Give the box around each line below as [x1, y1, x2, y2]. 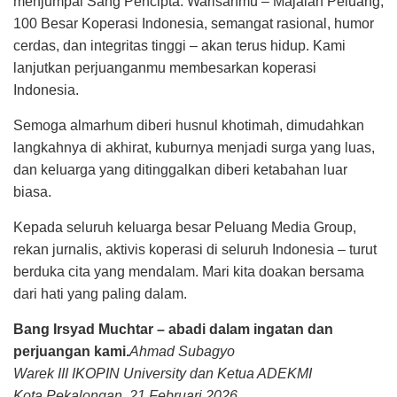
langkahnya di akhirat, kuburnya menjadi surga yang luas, [13, 140, 375, 155]
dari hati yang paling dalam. [13, 286, 187, 301]
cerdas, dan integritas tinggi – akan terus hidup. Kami [13, 38, 346, 53]
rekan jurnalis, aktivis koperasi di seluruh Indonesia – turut [13, 242, 377, 257]
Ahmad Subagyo [129, 344, 235, 359]
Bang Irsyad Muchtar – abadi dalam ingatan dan [13, 322, 333, 337]
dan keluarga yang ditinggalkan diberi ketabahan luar [13, 162, 347, 177]
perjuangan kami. [13, 344, 129, 359]
